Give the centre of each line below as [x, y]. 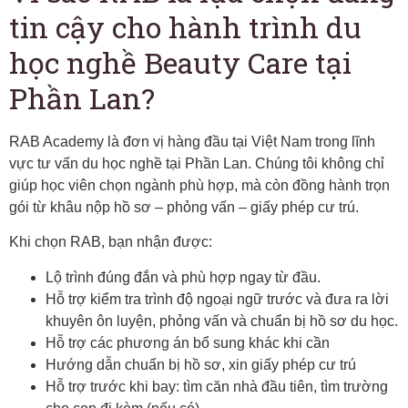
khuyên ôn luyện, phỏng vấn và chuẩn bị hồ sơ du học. [222, 321]
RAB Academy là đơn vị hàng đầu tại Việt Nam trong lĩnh [192, 142]
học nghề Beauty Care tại [180, 63]
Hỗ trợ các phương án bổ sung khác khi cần [188, 342]
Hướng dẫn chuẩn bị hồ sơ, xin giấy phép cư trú [201, 364]
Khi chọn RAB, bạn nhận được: [111, 242]
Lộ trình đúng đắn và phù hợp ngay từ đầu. [183, 277]
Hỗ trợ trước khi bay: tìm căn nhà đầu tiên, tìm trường [217, 386]
